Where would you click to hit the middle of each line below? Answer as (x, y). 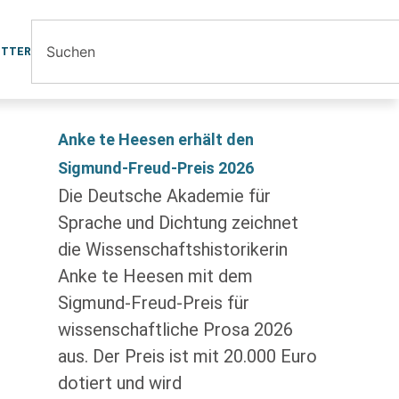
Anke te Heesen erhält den (155, 139)
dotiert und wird (119, 383)
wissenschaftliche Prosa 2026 (175, 330)
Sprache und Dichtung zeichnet (178, 223)
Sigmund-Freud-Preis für (153, 303)
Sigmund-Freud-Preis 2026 (155, 168)
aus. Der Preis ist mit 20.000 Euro (187, 356)
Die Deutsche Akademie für (164, 196)
